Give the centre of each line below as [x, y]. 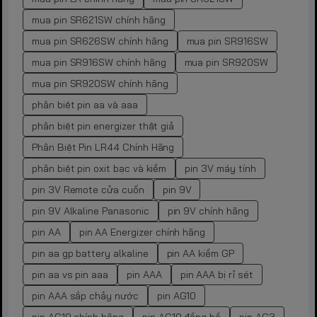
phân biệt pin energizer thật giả [103, 126]
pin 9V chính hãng [208, 211]
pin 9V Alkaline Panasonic [91, 211]
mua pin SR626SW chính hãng [100, 41]
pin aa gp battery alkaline [90, 254]
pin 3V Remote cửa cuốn [88, 190]
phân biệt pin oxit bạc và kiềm [99, 169]
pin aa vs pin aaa [70, 275]
